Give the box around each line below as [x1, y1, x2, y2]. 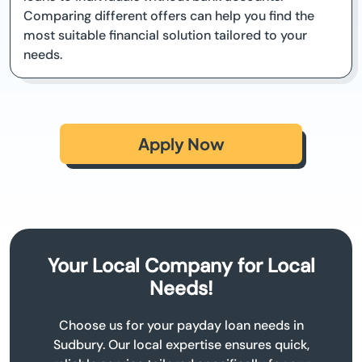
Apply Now [137, 133, 225, 154]
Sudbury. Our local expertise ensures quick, [53, 335, 309, 353]
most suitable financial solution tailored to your [23, 27, 307, 44]
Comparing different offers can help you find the [23, 7, 314, 24]
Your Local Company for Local [47, 253, 315, 278]
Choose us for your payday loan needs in [58, 316, 304, 334]
